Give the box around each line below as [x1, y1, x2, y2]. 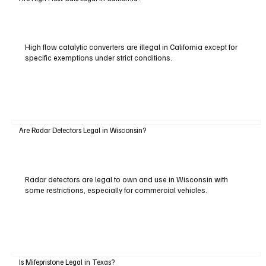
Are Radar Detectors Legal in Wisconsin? [18, 125, 146, 135]
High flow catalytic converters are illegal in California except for [24, 42, 237, 52]
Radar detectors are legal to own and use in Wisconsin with [24, 174, 228, 184]
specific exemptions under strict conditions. [24, 53, 172, 63]
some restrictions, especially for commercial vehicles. [24, 185, 207, 195]
